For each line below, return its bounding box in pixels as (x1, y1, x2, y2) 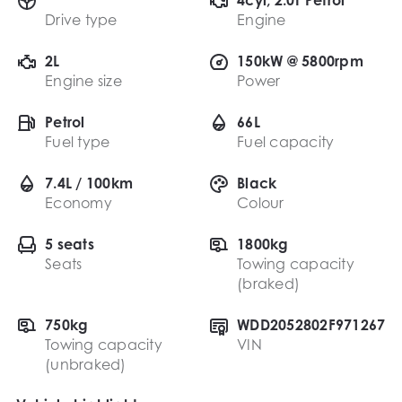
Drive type (45, 10, 118, 29)
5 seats (45, 234, 94, 253)
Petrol (45, 112, 85, 131)
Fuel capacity (237, 132, 335, 151)
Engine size (45, 71, 122, 90)
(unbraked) (45, 354, 127, 373)
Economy (45, 193, 112, 212)
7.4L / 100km (45, 173, 134, 192)
